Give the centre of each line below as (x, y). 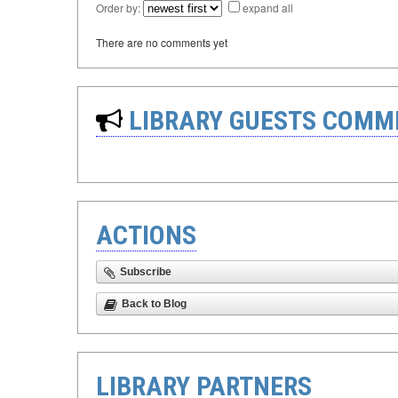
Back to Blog (154, 304)
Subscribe (146, 272)
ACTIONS (146, 235)
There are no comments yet (162, 43)
